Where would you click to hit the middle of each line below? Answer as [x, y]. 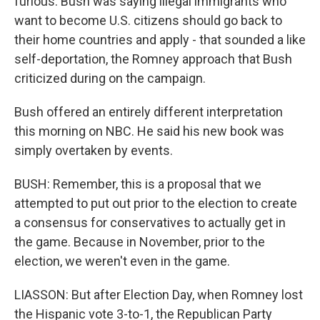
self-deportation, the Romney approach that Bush [153, 59]
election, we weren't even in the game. [122, 261]
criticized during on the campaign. [110, 78]
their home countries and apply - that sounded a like [160, 40]
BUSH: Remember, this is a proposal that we [138, 184]
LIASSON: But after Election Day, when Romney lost [159, 295]
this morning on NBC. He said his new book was [149, 131]
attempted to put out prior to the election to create [156, 203]
